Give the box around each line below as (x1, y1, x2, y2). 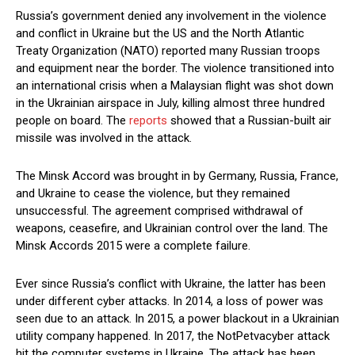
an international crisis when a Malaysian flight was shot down (16, 78, 334, 94)
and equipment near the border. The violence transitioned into (16, 61, 334, 76)
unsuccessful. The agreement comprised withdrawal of (16, 204, 303, 219)
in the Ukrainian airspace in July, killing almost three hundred (16, 96, 325, 111)
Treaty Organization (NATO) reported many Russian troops (16, 44, 320, 59)
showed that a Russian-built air (167, 113, 331, 128)
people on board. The (16, 113, 129, 128)
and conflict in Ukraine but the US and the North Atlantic (16, 26, 304, 41)
